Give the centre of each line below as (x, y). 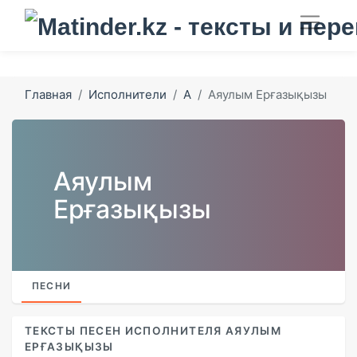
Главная (48, 94)
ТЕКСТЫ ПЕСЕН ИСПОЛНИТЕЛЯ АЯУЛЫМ (153, 330)
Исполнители (127, 94)
